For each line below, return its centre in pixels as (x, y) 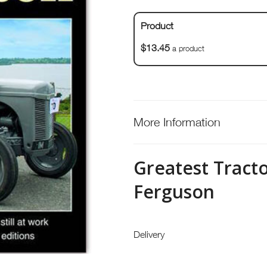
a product (187, 48)
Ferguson (174, 192)
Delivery (149, 234)
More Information (177, 122)
